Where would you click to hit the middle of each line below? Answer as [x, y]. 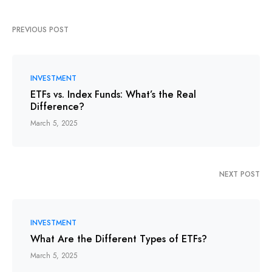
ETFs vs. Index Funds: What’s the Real [113, 94]
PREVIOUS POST [40, 29]
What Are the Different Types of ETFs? [119, 239]
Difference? [57, 106]
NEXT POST [240, 174]
